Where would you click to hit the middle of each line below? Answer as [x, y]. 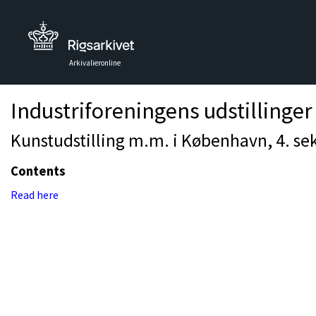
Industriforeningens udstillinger [162, 111]
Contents [38, 171]
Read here [35, 195]
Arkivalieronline [95, 63]
